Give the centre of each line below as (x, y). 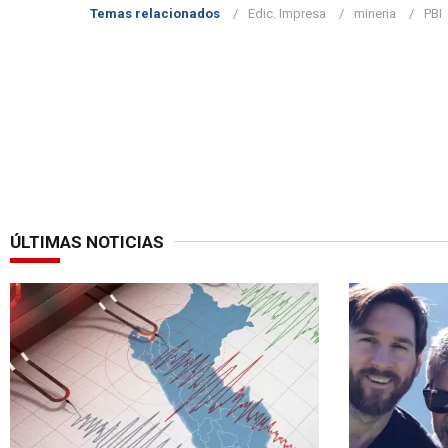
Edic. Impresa (287, 14)
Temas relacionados (155, 14)
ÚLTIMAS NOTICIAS (87, 242)
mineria (375, 14)
